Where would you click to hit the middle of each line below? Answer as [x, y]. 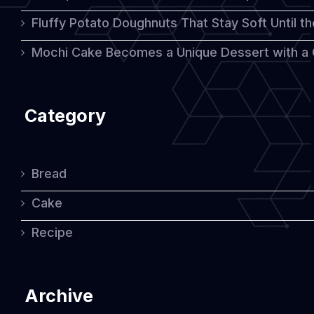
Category [66, 116]
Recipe [52, 232]
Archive [59, 296]
